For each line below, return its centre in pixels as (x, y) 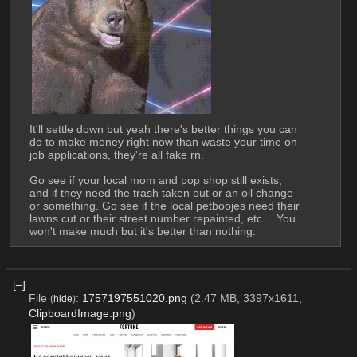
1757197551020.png (134, 298)
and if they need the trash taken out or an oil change (161, 192)
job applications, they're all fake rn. (116, 154)
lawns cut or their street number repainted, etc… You (162, 218)
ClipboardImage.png (80, 313)
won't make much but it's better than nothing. (142, 231)
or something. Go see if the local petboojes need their (164, 205)
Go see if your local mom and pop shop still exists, (155, 180)
